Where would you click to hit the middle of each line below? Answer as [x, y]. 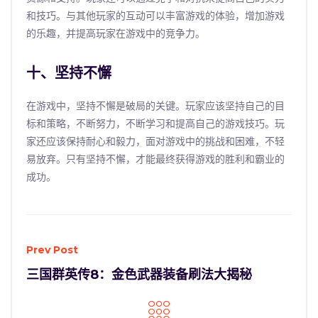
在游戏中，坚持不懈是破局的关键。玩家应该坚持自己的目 [155, 106]
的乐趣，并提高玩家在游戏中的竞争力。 [116, 33]
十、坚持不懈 [69, 73]
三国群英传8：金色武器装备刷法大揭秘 [139, 274]
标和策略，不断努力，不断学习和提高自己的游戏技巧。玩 [155, 124]
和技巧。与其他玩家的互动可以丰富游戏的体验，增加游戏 [155, 16]
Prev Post [52, 250]
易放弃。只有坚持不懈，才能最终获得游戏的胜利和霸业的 [155, 159]
